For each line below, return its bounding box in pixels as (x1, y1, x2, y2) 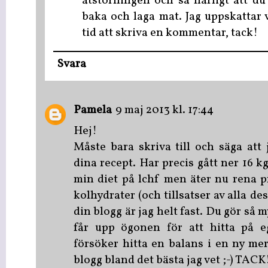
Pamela (74, 102, 112, 118)
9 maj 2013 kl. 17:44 (115, 102, 214, 118)
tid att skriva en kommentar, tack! (82, 25, 258, 42)
